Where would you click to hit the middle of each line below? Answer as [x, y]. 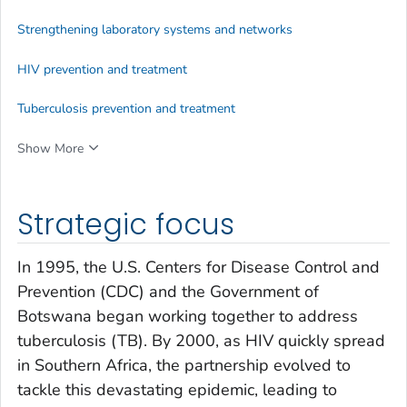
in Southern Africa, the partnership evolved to [184, 366]
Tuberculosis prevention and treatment [126, 108]
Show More [50, 148]
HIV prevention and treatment [102, 69]
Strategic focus [126, 224]
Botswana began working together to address [188, 317]
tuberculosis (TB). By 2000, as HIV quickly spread [201, 341]
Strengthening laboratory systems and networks [155, 30]
